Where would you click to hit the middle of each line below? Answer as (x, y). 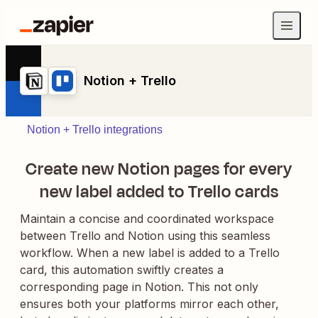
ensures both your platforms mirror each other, (149, 304)
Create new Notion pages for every (159, 169)
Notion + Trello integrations (95, 130)
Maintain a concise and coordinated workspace (147, 219)
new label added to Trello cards (159, 192)
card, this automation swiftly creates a (122, 270)
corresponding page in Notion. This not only (139, 287)
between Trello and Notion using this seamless (145, 236)
